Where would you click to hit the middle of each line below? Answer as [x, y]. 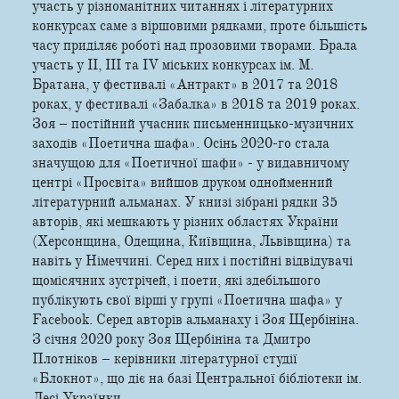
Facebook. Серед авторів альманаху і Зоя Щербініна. [195, 319]
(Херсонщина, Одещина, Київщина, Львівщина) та [191, 241]
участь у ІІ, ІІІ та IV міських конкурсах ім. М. [173, 65]
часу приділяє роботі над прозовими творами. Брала [195, 45]
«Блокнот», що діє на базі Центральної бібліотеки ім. [197, 378]
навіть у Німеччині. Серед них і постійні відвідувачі [192, 261]
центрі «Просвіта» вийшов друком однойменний [183, 182]
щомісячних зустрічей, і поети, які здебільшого [176, 280]
